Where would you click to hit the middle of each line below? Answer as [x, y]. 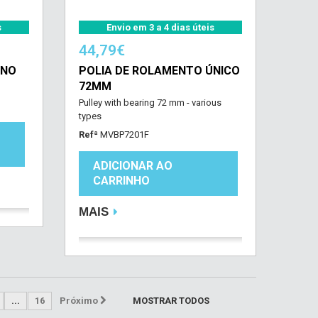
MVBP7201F [124, 135]
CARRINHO [121, 181]
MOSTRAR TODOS [171, 301]
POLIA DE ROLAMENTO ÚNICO [159, 71]
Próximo [78, 301]
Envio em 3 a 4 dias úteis [160, 27]
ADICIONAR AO [132, 166]
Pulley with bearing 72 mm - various [150, 103]
